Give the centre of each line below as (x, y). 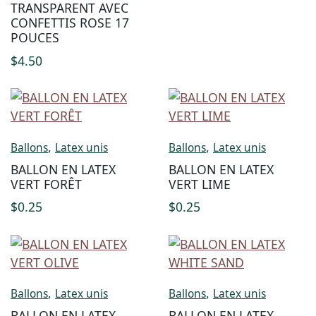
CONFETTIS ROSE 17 (70, 23)
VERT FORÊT (46, 184)
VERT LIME (200, 184)
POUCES (35, 38)
